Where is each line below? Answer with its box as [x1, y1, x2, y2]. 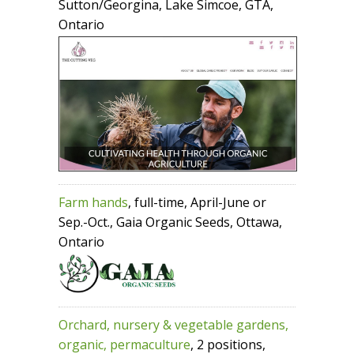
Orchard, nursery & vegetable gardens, [58, 316, 288, 334]
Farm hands [58, 194, 128, 212]
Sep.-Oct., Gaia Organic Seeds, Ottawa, [58, 213, 282, 232]
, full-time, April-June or [128, 194, 266, 212]
